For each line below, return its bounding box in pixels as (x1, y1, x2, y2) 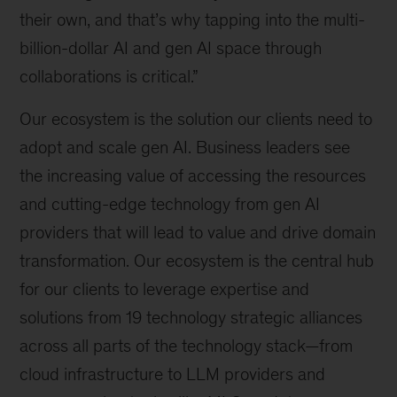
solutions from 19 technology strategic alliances (19, 307, 363, 328)
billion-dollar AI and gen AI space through (19, 38, 323, 58)
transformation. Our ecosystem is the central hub (19, 251, 375, 271)
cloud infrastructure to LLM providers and (19, 364, 326, 385)
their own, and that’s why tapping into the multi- (19, 10, 366, 30)
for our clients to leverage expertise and (19, 279, 310, 300)
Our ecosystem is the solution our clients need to (19, 109, 373, 129)
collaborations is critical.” (19, 66, 199, 87)
